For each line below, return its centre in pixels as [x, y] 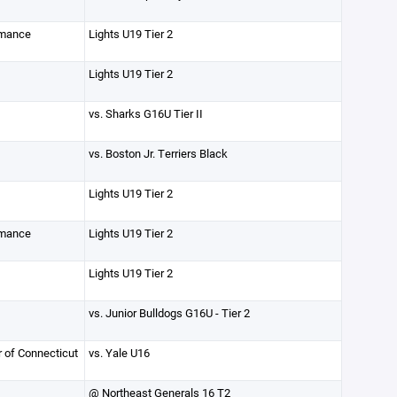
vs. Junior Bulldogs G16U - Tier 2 [169, 313]
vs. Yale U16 [119, 353]
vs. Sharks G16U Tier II [145, 113]
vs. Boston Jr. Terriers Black [158, 153]
